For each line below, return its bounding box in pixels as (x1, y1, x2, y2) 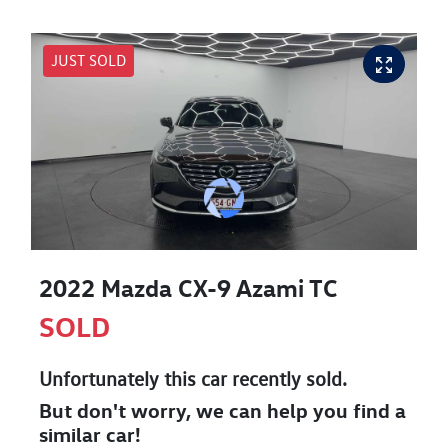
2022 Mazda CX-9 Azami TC (39, 272, 338, 303)
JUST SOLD (51, 50, 126, 70)
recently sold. (227, 366, 347, 391)
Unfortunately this (39, 366, 201, 391)
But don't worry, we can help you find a (39, 397, 406, 423)
